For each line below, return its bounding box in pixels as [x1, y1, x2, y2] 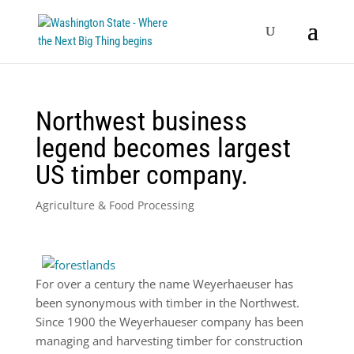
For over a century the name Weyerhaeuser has [35, 276, 293, 292]
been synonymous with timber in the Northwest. [35, 295, 299, 311]
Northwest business [35, 105, 247, 137]
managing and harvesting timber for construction [35, 333, 303, 348]
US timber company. [35, 159, 248, 190]
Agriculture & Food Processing [35, 198, 194, 213]
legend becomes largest [35, 132, 291, 164]
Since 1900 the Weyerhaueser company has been [35, 314, 303, 330]
